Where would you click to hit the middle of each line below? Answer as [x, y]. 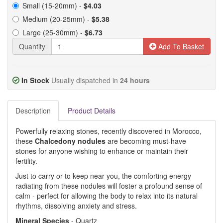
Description [33, 111]
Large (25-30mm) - [54, 32]
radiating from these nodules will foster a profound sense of [109, 186]
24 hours [135, 80]
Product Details [92, 111]
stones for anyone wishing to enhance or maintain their [102, 151]
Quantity [32, 46]
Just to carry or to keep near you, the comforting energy [103, 176]
